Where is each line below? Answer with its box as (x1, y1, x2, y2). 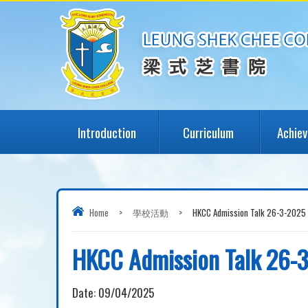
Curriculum (183, 122, 234, 142)
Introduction (78, 122, 137, 142)
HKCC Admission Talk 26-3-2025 (192, 206, 306, 219)
